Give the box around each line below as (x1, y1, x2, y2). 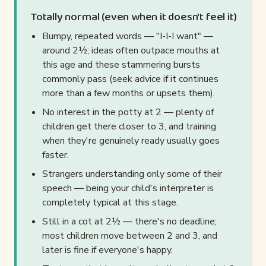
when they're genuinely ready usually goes (42, 134, 220, 148)
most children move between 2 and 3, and (42, 229, 218, 243)
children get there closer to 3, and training (42, 120, 217, 134)
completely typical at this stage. (42, 196, 179, 210)
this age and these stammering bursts (42, 58, 201, 72)
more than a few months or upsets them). (42, 87, 216, 100)
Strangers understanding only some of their (42, 167, 223, 181)
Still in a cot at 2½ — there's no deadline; (42, 215, 217, 229)
